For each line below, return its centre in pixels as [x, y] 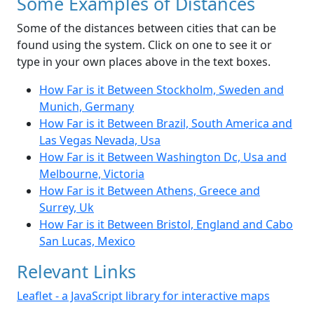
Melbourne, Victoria [92, 174]
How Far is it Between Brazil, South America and [166, 124]
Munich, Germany [87, 107]
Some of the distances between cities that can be [146, 28]
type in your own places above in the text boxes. [144, 62]
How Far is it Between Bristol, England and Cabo [166, 225]
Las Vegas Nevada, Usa [100, 141]
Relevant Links [76, 272]
